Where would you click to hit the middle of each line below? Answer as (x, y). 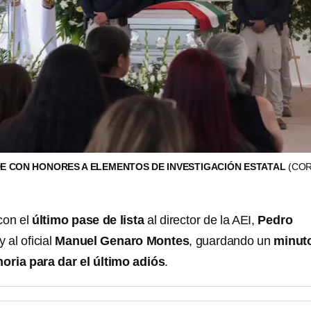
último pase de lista (88, 220)
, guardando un (232, 241)
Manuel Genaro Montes (122, 241)
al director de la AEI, (201, 220)
